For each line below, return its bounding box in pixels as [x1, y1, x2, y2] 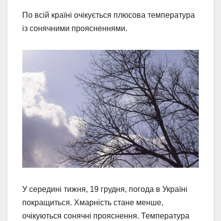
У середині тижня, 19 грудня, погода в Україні [22, 184, 187, 193]
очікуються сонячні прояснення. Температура [22, 211, 189, 220]
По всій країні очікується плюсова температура [22, 10, 195, 19]
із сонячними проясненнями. [22, 24, 127, 33]
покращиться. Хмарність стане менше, [22, 198, 163, 207]
